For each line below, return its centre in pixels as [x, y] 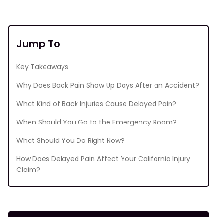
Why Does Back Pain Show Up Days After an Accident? [108, 85]
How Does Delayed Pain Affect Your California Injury [103, 159]
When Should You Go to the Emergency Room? [97, 122]
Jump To [38, 43]
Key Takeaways [42, 67]
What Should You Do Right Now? [70, 140]
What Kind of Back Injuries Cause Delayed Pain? [96, 103]
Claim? [28, 169]
